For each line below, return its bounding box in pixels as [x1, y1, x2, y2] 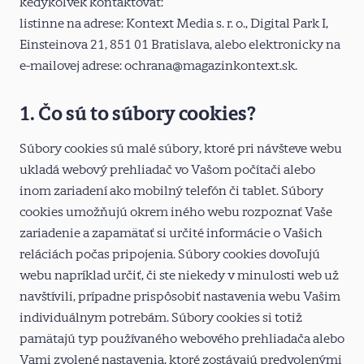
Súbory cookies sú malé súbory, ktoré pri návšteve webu [19, 141, 342, 156]
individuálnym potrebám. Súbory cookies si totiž [19, 310, 302, 325]
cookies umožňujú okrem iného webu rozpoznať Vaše [19, 204, 332, 219]
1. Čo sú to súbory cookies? [19, 102, 256, 125]
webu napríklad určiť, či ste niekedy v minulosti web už [19, 267, 339, 283]
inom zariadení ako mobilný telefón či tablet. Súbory [19, 183, 323, 198]
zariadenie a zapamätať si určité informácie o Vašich [19, 225, 323, 240]
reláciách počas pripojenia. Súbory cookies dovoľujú [19, 246, 320, 262]
